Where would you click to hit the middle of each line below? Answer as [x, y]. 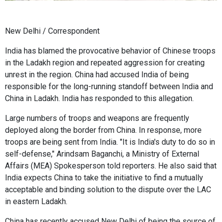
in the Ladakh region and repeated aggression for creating [105, 62]
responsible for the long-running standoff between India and [109, 86]
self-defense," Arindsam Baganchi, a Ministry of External [102, 154]
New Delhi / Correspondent [52, 31]
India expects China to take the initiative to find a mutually [104, 177]
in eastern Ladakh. [36, 201]
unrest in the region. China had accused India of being [97, 74]
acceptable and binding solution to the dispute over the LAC [108, 189]
